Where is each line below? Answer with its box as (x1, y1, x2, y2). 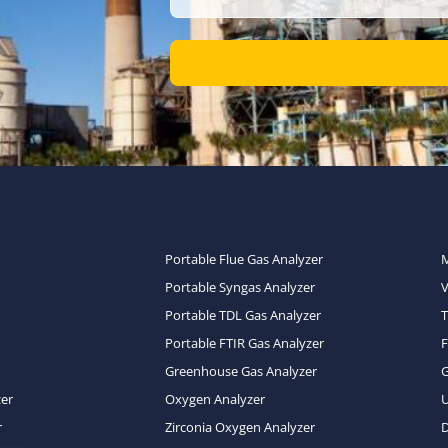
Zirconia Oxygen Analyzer (164, 418, 315, 436)
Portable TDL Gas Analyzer (164, 306, 321, 324)
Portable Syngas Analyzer (164, 278, 315, 296)
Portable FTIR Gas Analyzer (164, 334, 324, 352)
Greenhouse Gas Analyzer (164, 362, 317, 380)
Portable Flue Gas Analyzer (164, 250, 323, 268)
